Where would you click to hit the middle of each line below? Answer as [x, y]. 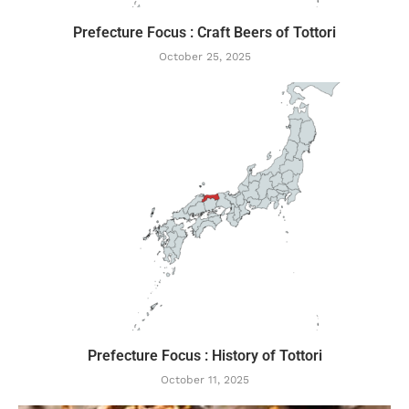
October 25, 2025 [204, 57]
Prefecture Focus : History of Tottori [204, 356]
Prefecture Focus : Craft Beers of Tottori [204, 32]
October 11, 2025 [204, 380]
